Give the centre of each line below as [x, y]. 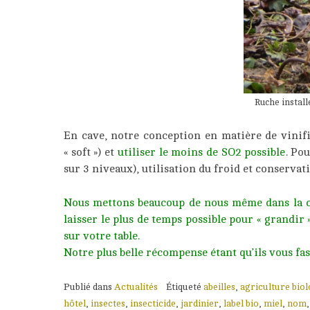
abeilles [219, 287]
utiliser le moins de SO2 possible [201, 153]
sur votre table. [102, 236]
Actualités [136, 287]
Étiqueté [185, 287]
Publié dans [89, 287]
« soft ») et [91, 153]
